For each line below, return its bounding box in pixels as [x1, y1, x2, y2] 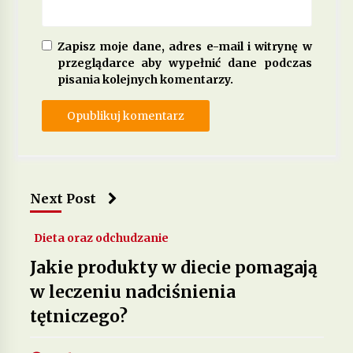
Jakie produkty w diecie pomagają [29, 256, 318, 278]
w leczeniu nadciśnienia [29, 281, 236, 303]
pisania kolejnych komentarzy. [57, 72, 233, 87]
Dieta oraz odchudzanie [33, 230, 169, 245]
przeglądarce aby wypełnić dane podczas [57, 55, 312, 70]
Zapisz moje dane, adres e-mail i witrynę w [57, 39, 312, 54]
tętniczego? [29, 305, 128, 327]
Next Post [29, 190, 96, 206]
